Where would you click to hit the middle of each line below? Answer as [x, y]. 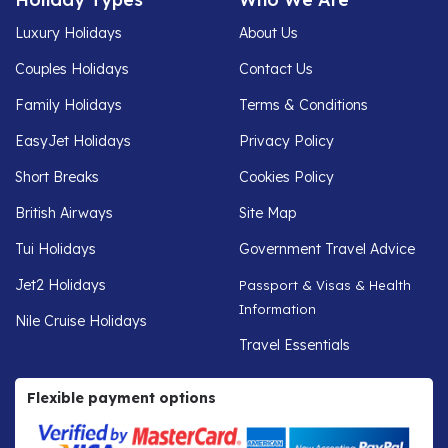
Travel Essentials [294, 344]
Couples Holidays [72, 68]
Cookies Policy [286, 176]
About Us [268, 32]
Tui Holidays [55, 248]
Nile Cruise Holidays [81, 320]
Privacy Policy [286, 140]
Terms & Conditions [303, 104]
